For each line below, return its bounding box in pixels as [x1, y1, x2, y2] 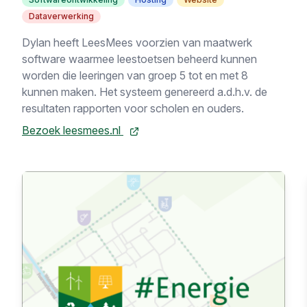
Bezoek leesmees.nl [22, 123, 123, 137]
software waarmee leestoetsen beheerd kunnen [22, 52, 257, 66]
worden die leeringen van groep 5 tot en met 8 [22, 69, 248, 82]
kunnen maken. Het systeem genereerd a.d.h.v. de [22, 85, 267, 99]
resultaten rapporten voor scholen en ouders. [22, 101, 244, 115]
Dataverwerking [29, 11, 94, 21]
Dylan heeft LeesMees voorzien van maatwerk [22, 36, 252, 49]
